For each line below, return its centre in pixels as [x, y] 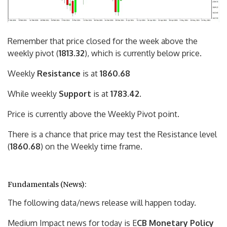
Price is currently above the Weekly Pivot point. [93, 114]
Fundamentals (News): [47, 185]
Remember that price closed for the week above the [103, 41]
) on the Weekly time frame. [91, 147]
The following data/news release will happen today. [102, 203]
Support [75, 94]
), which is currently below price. [143, 53]
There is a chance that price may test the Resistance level [112, 135]
